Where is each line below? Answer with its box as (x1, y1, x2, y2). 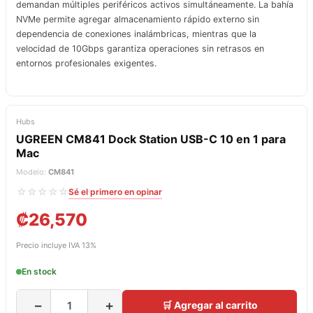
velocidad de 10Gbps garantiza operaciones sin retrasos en (16, 43, 264, 54)
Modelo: (16, 166, 48, 177)
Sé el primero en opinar (68, 186, 162, 197)
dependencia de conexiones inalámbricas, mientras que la (16, 28, 256, 39)
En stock (22, 266, 57, 277)
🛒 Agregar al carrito (161, 299, 258, 312)
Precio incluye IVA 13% (16, 240, 96, 250)
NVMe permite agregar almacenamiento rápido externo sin (16, 13, 259, 24)
